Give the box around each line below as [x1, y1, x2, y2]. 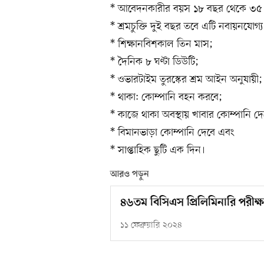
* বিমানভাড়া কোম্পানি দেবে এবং [110, 126, 235, 140]
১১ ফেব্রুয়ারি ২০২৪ [120, 220, 182, 232]
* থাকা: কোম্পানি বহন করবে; [110, 90, 223, 105]
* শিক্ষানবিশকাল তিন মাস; [110, 37, 213, 52]
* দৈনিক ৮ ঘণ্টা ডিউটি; [110, 55, 199, 70]
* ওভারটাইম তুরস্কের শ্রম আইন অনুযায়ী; [110, 72, 263, 87]
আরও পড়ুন [110, 169, 149, 180]
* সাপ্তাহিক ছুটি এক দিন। [110, 143, 205, 158]
